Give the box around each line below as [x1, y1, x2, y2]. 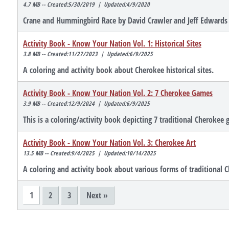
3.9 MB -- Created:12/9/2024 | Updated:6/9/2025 [23, 99, 150, 108]
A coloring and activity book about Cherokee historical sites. [23, 64, 214, 76]
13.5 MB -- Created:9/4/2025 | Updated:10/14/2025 [23, 149, 156, 158]
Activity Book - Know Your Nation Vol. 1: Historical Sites [23, 38, 201, 50]
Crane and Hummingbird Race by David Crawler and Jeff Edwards [23, 15, 227, 27]
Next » [86, 190, 108, 201]
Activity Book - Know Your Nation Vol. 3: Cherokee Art [23, 137, 196, 149]
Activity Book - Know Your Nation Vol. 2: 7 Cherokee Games [23, 87, 213, 99]
